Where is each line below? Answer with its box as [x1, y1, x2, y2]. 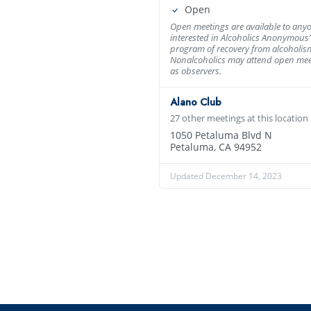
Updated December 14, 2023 [169, 169, 282, 182]
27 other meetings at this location [169, 111, 308, 124]
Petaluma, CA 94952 [169, 140, 262, 153]
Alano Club [169, 94, 221, 109]
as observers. [169, 64, 221, 77]
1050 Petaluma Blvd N [169, 128, 272, 142]
